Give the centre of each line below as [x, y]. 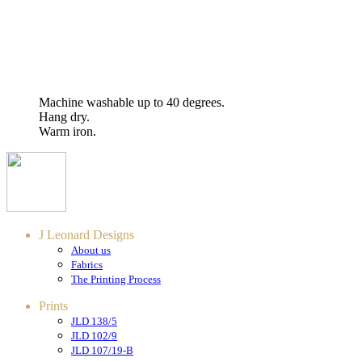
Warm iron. [67, 132]
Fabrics [87, 265]
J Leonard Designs [86, 235]
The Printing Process [116, 280]
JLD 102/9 [94, 336]
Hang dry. [64, 117]
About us [91, 250]
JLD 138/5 [94, 322]
